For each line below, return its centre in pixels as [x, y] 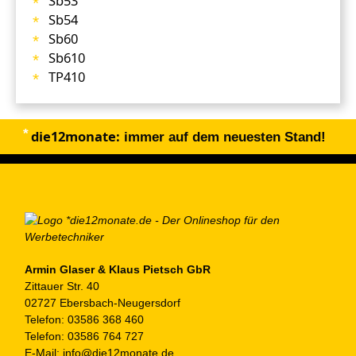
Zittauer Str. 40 [62, 286]
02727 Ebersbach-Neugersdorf [102, 302]
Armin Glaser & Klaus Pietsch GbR [117, 269]
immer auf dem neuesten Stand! [222, 136]
